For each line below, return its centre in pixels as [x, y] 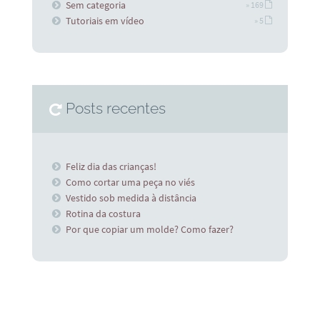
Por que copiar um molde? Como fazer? [150, 229]
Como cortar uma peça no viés [131, 182]
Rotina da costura [104, 213]
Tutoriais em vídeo [105, 21]
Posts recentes [116, 109]
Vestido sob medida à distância [131, 197]
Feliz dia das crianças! [111, 166]
